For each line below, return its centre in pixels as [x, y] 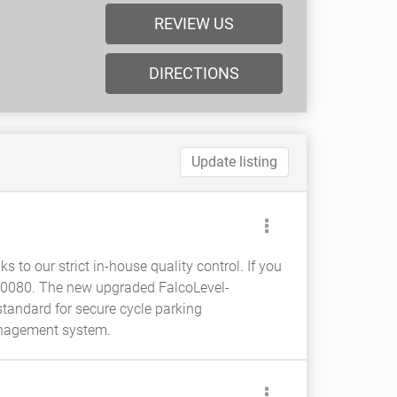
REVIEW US [194, 23]
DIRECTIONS [194, 73]
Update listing [234, 162]
